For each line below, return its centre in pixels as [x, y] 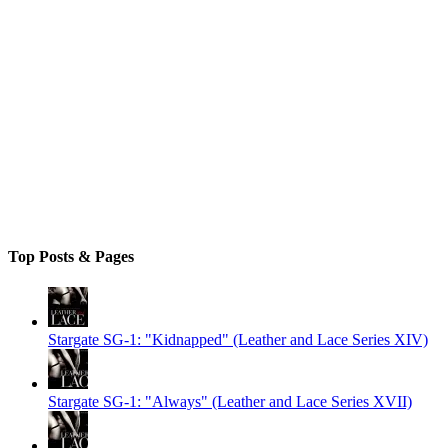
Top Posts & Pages [71, 257]
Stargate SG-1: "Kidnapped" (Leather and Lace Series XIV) [238, 340]
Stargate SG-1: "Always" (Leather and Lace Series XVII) [230, 402]
